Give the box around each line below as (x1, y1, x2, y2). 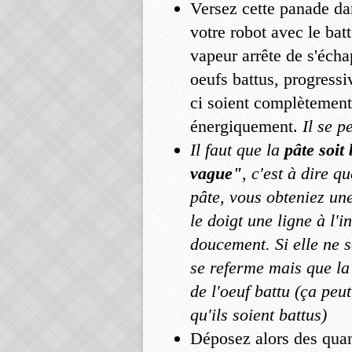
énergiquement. (190, 116, 302, 136)
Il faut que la (190, 140, 280, 159)
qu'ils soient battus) (190, 305, 327, 324)
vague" (190, 163, 242, 183)
